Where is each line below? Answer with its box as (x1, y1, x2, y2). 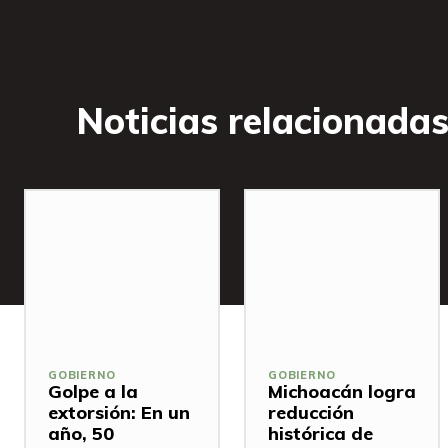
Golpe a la (48, 380, 138, 404)
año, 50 (48, 422, 114, 446)
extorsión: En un (48, 401, 190, 425)
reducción (268, 401, 354, 425)
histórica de (268, 422, 373, 446)
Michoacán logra (268, 380, 416, 404)
